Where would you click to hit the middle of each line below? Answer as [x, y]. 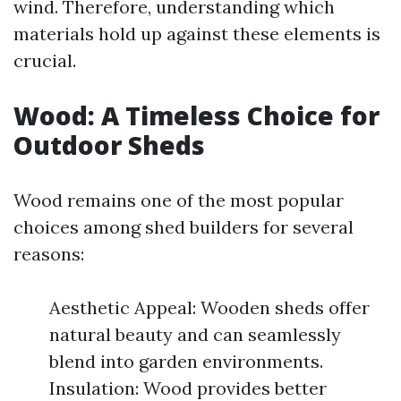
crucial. [45, 60]
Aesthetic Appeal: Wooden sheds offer [209, 307]
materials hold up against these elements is [197, 34]
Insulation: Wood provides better [188, 388]
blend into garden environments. [186, 361]
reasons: [49, 254]
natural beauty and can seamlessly [195, 334]
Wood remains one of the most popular [179, 200]
